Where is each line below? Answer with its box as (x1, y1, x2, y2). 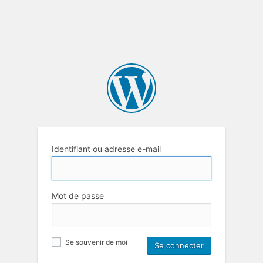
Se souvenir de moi (63, 238, 127, 247)
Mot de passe (52, 190, 104, 201)
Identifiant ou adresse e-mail (52, 143, 161, 154)
